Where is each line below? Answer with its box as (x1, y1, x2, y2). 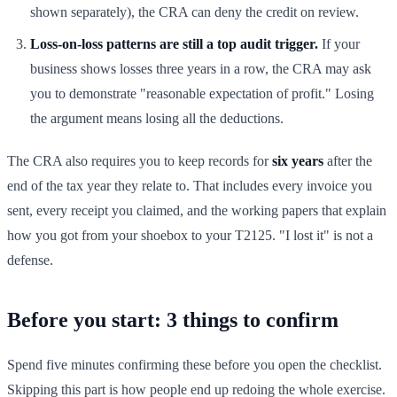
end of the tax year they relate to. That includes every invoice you (7, 178, 372, 194)
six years (272, 153, 323, 169)
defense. (7, 253, 53, 269)
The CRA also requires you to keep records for (7, 153, 272, 169)
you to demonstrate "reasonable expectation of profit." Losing (30, 86, 374, 102)
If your (318, 36, 360, 52)
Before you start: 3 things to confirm (7, 308, 339, 332)
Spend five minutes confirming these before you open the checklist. (7, 357, 382, 373)
